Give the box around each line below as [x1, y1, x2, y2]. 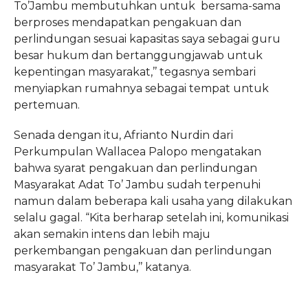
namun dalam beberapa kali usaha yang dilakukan [13, 194, 292, 208]
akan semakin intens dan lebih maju [13, 227, 210, 241]
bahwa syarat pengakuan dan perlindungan [13, 161, 257, 175]
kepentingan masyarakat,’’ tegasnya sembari [13, 65, 256, 78]
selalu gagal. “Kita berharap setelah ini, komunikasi [13, 210, 289, 224]
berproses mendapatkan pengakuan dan [13, 15, 241, 29]
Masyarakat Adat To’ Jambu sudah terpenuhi [13, 177, 261, 191]
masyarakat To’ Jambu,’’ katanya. [13, 260, 191, 274]
